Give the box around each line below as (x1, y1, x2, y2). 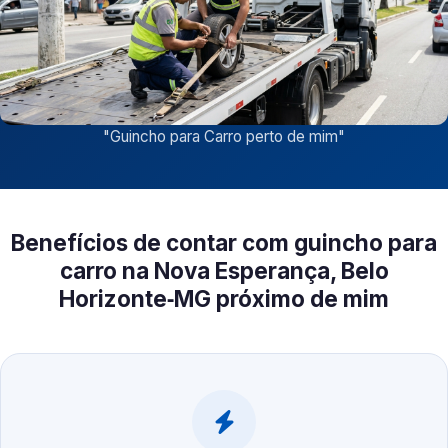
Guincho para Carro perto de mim (110, 127, 338, 147)
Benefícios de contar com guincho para (11, 229, 437, 257)
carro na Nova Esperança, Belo (59, 257, 389, 285)
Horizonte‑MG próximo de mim (59, 285, 389, 313)
